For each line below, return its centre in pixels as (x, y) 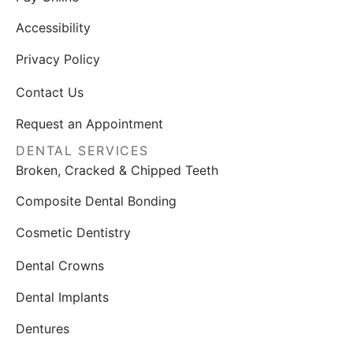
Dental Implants (62, 297)
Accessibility (53, 28)
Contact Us (50, 92)
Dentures (43, 328)
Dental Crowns (60, 265)
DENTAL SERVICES (82, 150)
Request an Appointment (89, 123)
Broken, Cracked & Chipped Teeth (117, 170)
